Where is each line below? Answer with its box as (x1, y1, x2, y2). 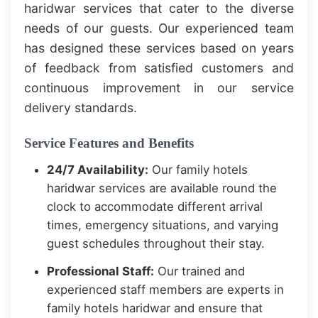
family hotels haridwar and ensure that (47, 300, 263, 315)
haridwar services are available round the (47, 181, 278, 196)
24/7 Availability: (47, 163, 149, 177)
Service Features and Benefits (24, 136, 194, 151)
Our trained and (154, 263, 246, 278)
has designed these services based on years (24, 40, 294, 56)
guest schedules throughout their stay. (47, 236, 265, 251)
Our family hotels (148, 163, 248, 177)
